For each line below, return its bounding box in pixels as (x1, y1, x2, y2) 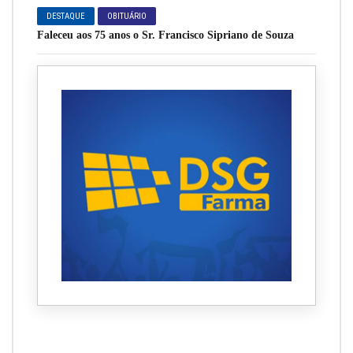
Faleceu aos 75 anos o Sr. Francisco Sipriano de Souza (37, 28, 294, 41)
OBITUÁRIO (107, 10, 147, 21)
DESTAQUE (46, 10, 86, 21)
